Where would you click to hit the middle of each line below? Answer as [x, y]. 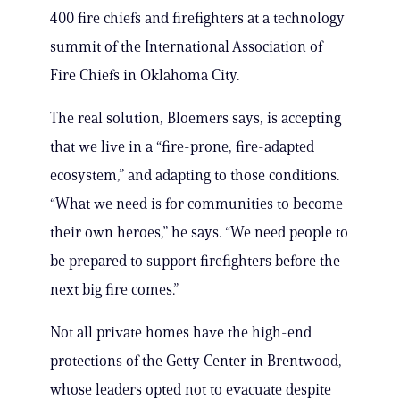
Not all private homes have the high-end [181, 333]
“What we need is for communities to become [196, 204]
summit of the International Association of [186, 47]
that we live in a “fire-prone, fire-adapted [182, 147]
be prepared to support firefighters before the [195, 261]
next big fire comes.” [114, 290]
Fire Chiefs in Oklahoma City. [145, 75]
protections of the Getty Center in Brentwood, [196, 361]
